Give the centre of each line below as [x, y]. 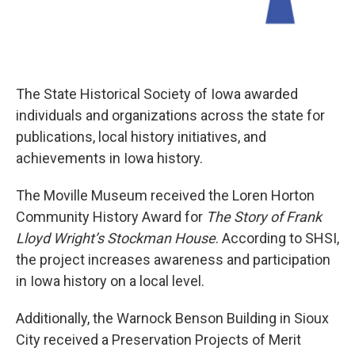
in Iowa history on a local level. [110, 281]
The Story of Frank [264, 217]
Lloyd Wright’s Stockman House [116, 238]
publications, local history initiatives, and [141, 137]
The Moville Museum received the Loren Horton [165, 195]
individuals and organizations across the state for [170, 115]
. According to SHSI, [277, 238]
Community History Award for [111, 217]
